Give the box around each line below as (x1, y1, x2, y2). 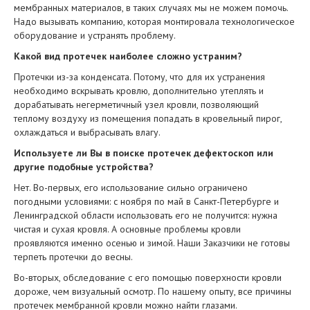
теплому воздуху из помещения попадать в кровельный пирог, (14, 112, 282, 125)
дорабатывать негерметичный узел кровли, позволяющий (14, 98, 259, 111)
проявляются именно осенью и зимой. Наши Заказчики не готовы (14, 237, 290, 249)
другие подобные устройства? (14, 161, 154, 173)
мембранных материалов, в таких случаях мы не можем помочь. (14, 1, 288, 14)
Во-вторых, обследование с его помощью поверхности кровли (14, 271, 282, 284)
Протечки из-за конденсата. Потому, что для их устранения (14, 71, 265, 83)
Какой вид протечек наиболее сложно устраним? (14, 50, 242, 62)
